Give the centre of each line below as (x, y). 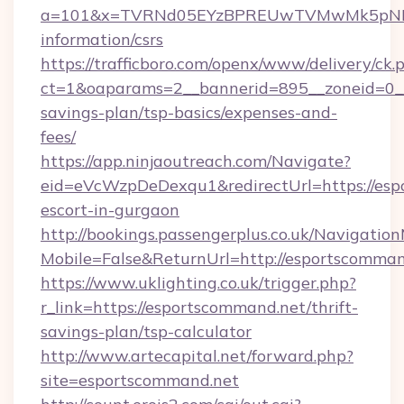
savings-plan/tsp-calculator (146, 331)
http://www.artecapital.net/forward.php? (197, 356)
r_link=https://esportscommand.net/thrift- (199, 307)
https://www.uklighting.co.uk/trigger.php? (198, 283)
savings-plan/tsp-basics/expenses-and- (189, 112)
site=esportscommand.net (140, 380)
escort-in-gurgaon (110, 210)
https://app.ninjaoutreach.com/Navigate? (196, 161)
